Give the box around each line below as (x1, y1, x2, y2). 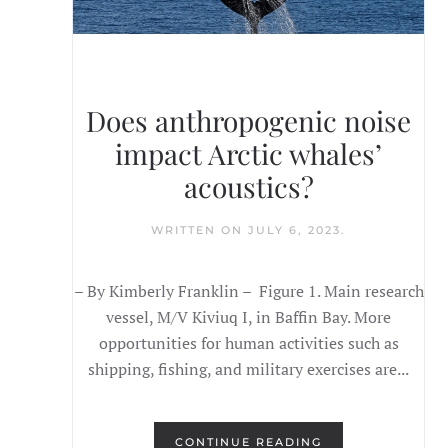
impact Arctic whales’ (115, 135, 383, 173)
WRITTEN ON (151, 223, 249, 238)
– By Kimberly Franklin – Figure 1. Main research (73, 280, 424, 303)
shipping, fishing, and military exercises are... (88, 358, 410, 381)
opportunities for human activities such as (98, 332, 399, 355)
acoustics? (183, 168, 314, 206)
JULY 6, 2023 (248, 223, 342, 238)
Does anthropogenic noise (86, 102, 412, 140)
